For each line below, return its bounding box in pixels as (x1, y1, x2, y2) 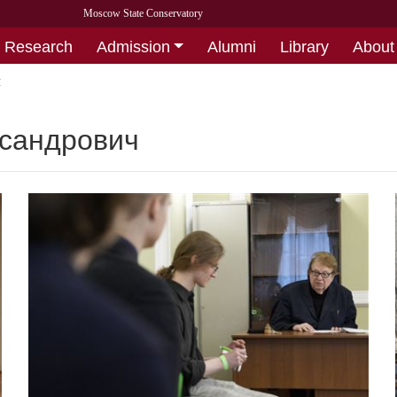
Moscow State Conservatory (82, 7, 203, 19)
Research (4, 37, 73, 56)
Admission (96, 37, 170, 56)
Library (280, 37, 330, 56)
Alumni (207, 37, 257, 56)
